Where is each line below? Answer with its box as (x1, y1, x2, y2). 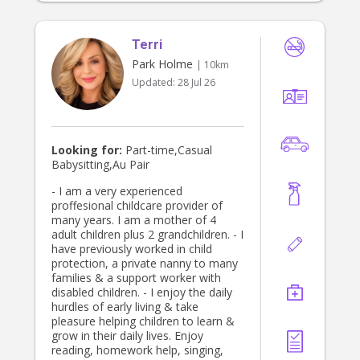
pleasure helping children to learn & (51, 313, 235, 329)
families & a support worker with (51, 270, 221, 286)
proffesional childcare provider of (51, 198, 223, 214)
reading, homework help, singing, (51, 342, 223, 358)
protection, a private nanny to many (51, 256, 112, 272)
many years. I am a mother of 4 (51, 212, 216, 228)
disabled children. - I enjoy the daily (51, 284, 143, 301)
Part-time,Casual (122, 142, 212, 158)
